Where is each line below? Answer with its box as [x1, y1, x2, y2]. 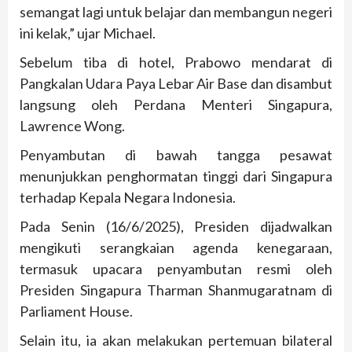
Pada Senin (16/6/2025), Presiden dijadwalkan [20, 217, 332, 235]
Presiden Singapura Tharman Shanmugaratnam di [20, 280, 332, 299]
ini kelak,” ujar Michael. [20, 24, 156, 42]
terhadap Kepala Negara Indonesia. [20, 188, 236, 206]
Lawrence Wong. [20, 116, 125, 134]
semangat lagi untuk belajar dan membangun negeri [20, 2, 332, 20]
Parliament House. [20, 302, 133, 320]
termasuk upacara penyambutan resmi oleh [20, 259, 332, 277]
